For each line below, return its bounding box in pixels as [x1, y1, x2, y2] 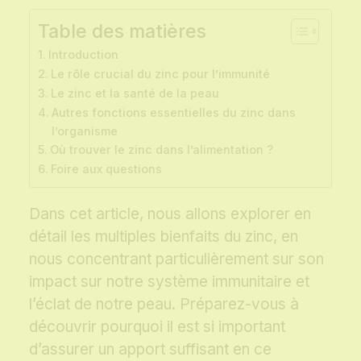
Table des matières [38, 20, 206, 43]
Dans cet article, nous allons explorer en [29, 205, 311, 224]
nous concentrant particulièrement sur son [29, 250, 324, 269]
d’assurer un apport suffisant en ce [29, 340, 272, 359]
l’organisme [51, 124, 118, 139]
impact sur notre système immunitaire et [29, 272, 309, 292]
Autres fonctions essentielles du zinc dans [51, 106, 296, 120]
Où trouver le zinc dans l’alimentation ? [49, 143, 273, 157]
